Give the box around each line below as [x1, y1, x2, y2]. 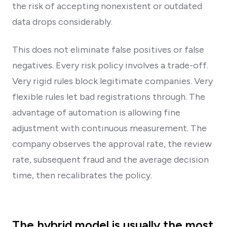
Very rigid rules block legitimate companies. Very [12, 75, 213, 87]
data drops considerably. [12, 16, 112, 27]
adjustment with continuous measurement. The [12, 122, 207, 134]
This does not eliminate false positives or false [12, 44, 204, 55]
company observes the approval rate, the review [12, 138, 212, 149]
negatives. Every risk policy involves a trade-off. [12, 59, 208, 71]
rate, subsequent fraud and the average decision [12, 154, 209, 165]
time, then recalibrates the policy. [12, 169, 152, 181]
